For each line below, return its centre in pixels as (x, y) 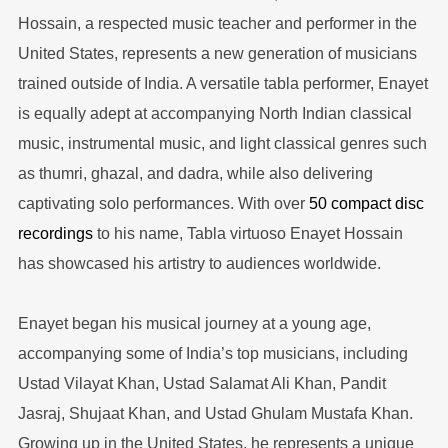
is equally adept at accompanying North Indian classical (214, 114)
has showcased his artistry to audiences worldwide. (199, 264)
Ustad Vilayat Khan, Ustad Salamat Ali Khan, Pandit (201, 384)
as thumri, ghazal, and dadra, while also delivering (195, 174)
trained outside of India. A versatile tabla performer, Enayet (222, 84)
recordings (55, 234)
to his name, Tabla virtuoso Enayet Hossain (247, 234)
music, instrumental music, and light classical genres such (222, 144)
